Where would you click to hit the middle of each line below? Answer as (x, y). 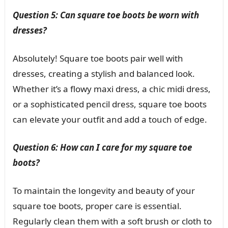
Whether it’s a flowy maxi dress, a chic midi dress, (111, 89)
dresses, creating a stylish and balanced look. (104, 73)
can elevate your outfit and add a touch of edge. (110, 119)
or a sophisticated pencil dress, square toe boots (109, 104)
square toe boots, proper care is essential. (97, 206)
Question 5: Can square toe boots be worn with (106, 15)
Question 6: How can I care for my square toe (102, 147)
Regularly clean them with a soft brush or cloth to (112, 221)
